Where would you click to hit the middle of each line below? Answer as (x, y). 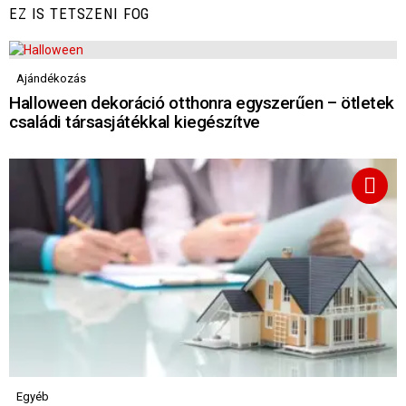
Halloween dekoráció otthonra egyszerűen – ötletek (202, 102)
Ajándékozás (51, 78)
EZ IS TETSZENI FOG (80, 13)
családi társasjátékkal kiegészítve (135, 121)
